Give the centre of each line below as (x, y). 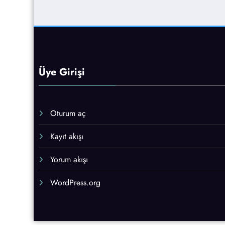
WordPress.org (75, 183)
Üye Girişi (62, 72)
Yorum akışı (69, 160)
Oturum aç (68, 114)
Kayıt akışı (67, 137)
